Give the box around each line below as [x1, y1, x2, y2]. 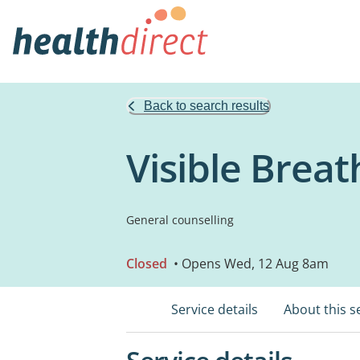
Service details [171, 301, 258, 318]
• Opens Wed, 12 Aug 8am [170, 255, 329, 272]
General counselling [126, 212, 234, 227]
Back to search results [144, 99, 269, 112]
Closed [126, 255, 167, 272]
